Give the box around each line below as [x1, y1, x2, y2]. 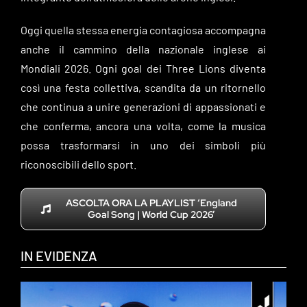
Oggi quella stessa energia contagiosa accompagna [20, 23, 267, 36]
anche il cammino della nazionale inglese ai [20, 42, 267, 56]
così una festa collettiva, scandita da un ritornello [20, 80, 267, 94]
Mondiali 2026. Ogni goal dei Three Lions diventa [20, 61, 267, 75]
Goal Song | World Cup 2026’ [87, 208, 215, 221]
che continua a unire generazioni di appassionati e [20, 99, 267, 113]
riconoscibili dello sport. [20, 157, 136, 171]
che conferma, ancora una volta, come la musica [20, 119, 267, 132]
